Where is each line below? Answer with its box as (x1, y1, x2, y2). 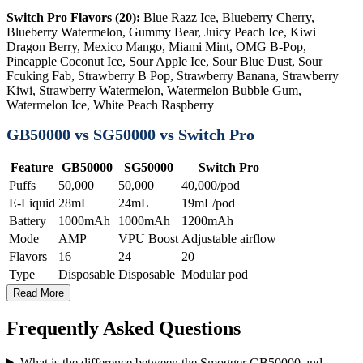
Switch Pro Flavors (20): (6, 10, 140, 24)
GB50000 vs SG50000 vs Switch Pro (6, 126, 254, 144)
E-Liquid (9, 195, 55, 210)
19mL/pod (181, 195, 235, 210)
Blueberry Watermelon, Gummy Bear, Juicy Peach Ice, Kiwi (6, 24, 316, 39)
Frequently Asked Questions (6, 317, 241, 339)
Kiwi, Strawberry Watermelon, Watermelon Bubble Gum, (6, 83, 301, 97)
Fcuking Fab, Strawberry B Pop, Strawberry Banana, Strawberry (6, 68, 339, 83)
